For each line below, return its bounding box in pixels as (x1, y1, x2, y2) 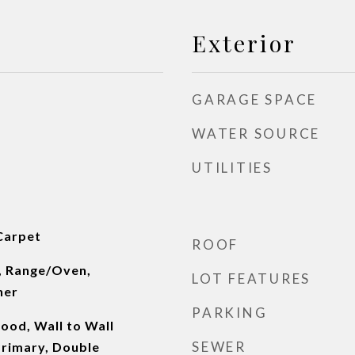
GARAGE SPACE (192, 91, 317, 108)
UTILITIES (192, 159, 273, 176)
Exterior (192, 28, 296, 58)
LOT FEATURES (192, 270, 311, 287)
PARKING (192, 304, 268, 321)
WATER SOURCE (192, 125, 320, 142)
